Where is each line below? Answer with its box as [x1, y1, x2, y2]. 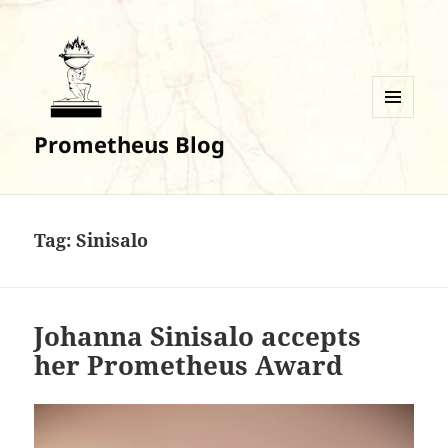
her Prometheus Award [34, 347, 344, 384]
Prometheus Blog [34, 129, 226, 160]
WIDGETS [372, 150, 429, 168]
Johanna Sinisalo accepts [34, 318, 362, 355]
